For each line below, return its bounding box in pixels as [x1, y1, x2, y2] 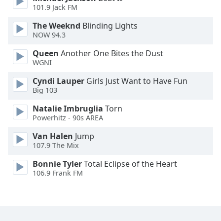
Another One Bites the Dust [59, 48, 163, 59]
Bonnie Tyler [33, 158, 82, 170]
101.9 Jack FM [33, 2, 77, 12]
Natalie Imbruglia [33, 103, 103, 114]
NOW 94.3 [33, 30, 66, 39]
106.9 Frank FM [33, 168, 83, 178]
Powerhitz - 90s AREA [33, 112, 103, 122]
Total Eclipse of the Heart [82, 158, 177, 170]
